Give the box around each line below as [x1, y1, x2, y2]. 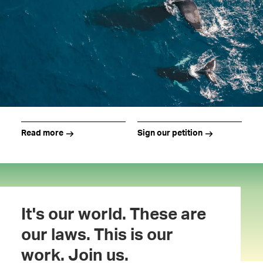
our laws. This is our [21, 226, 173, 243]
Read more [21, 129, 63, 137]
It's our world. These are [21, 205, 206, 222]
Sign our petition [137, 129, 203, 137]
